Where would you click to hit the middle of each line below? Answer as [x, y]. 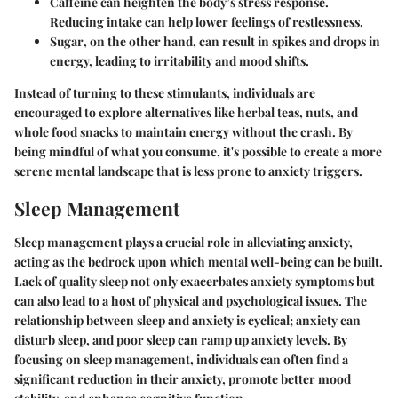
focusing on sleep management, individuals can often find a [181, 359]
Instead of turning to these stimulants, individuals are [165, 93]
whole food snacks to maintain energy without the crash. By [183, 132]
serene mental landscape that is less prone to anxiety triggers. [188, 171]
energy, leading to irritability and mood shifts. [179, 61]
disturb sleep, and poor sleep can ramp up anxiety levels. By [181, 339]
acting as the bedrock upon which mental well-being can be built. [199, 261]
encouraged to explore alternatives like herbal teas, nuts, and [186, 113]
